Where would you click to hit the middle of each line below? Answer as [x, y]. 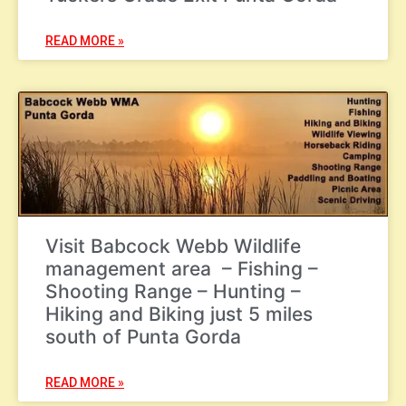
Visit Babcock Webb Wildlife [173, 246]
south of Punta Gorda [143, 336]
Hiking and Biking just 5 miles [179, 314]
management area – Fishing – [182, 268]
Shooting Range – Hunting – [173, 291]
